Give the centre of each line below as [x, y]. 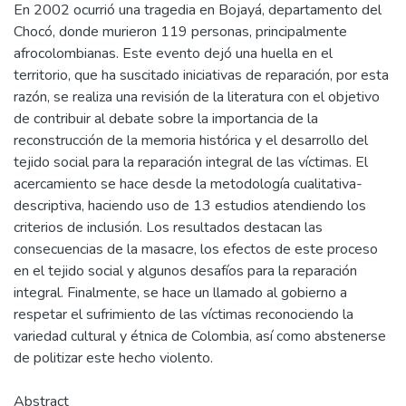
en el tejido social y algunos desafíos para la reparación [185, 271]
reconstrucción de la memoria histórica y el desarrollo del [191, 140]
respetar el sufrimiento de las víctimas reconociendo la [184, 314]
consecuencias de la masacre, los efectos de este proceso [196, 249]
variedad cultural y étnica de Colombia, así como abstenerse [200, 336]
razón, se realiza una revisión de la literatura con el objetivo [197, 97]
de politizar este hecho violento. [113, 358]
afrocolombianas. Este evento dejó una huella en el [173, 53]
